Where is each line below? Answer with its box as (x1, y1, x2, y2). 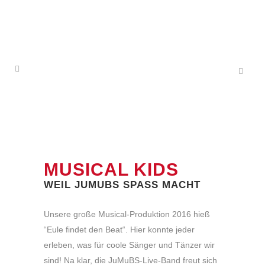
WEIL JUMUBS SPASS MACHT (44, 179, 194, 190)
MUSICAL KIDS (44, 160, 179, 179)
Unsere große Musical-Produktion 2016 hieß (44, 209, 210, 219)
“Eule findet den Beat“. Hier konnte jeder (44, 225, 195, 234)
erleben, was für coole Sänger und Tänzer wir (44, 240, 215, 250)
